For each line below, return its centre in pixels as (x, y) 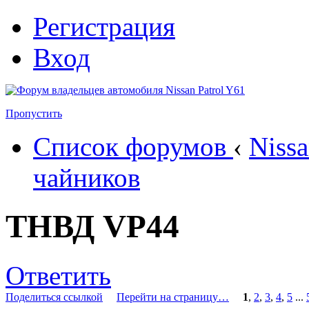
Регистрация (104, 27)
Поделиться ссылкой (54, 297)
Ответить (58, 275)
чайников (87, 178)
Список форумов (130, 147)
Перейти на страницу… (173, 297)
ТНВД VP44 (92, 227)
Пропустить (34, 113)
